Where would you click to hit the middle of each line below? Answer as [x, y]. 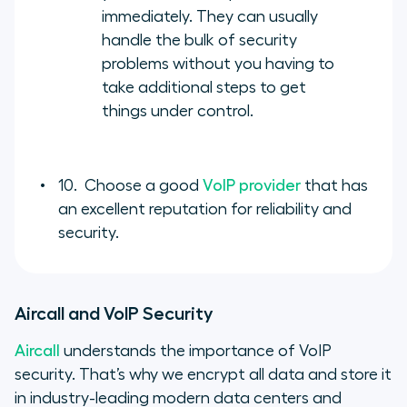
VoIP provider [252, 185]
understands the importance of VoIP [196, 350]
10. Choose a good [130, 185]
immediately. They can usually [210, 16]
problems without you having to [218, 63]
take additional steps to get [204, 87]
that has [334, 185]
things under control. [178, 110]
